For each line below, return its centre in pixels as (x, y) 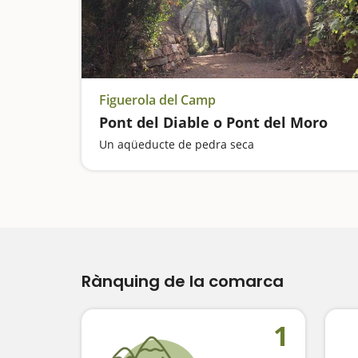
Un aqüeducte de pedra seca (177, 144)
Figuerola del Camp (157, 100)
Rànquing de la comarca (183, 281)
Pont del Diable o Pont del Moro (213, 122)
